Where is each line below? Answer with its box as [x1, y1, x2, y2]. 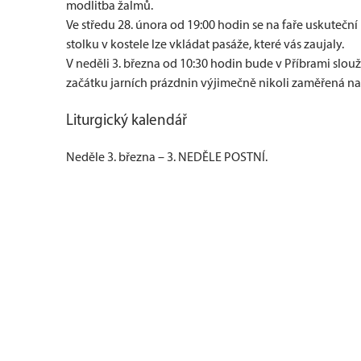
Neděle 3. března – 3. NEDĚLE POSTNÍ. [66, 149, 268, 164]
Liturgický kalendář [66, 110, 187, 129]
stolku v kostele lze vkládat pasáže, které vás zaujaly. [66, 36, 344, 52]
